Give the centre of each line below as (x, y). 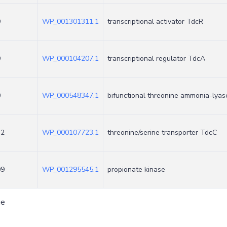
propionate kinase (136, 169)
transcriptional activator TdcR (155, 22)
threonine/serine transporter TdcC (162, 133)
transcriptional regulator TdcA (156, 59)
